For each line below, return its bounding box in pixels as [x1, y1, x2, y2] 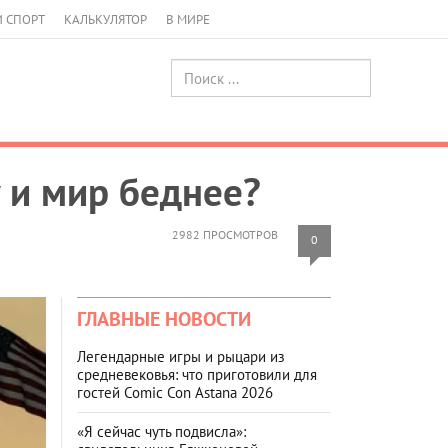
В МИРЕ [166, 11, 210, 28]
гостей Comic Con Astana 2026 [77, 382, 273, 402]
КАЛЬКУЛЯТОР [64, 11, 147, 28]
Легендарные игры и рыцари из [77, 346, 285, 366]
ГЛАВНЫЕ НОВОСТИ [77, 305, 251, 332]
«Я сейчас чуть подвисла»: [77, 421, 246, 441]
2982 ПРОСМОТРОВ [172, 226, 278, 242]
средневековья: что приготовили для [77, 364, 317, 384]
